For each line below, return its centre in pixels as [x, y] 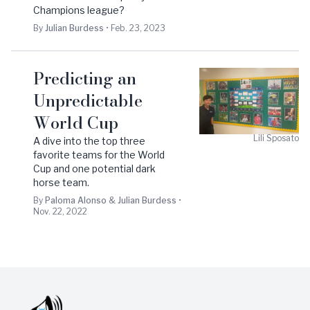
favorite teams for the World [99, 155]
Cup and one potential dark [94, 168]
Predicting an [85, 79]
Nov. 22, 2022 [60, 211]
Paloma [60, 200]
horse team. [61, 182]
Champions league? [79, 10]
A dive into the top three [89, 141]
